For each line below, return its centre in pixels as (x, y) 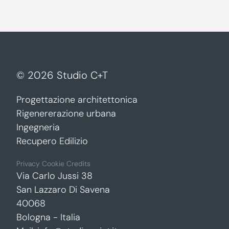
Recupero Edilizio (52, 141)
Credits (78, 164)
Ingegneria (38, 128)
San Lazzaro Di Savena (63, 190)
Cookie (54, 164)
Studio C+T (81, 75)
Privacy (28, 164)
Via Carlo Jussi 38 (54, 176)
